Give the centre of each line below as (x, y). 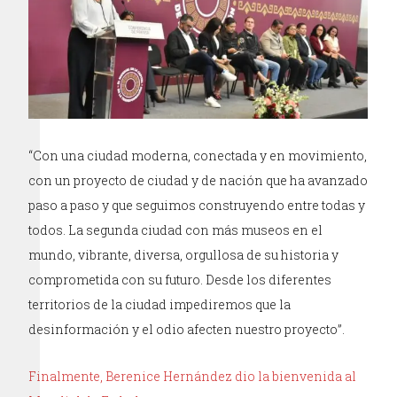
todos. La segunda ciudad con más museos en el (176, 230)
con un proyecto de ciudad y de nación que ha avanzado (198, 180)
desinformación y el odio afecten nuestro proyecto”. (187, 329)
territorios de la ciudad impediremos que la (160, 304)
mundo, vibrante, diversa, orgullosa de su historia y (184, 254)
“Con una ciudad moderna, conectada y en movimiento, (198, 155)
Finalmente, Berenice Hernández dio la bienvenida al (193, 376)
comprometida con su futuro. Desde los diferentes (180, 279)
